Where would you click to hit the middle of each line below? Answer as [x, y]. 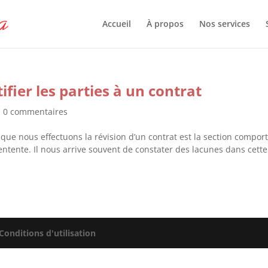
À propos [165, 24]
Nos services [224, 24]
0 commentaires [36, 112]
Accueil [116, 24]
